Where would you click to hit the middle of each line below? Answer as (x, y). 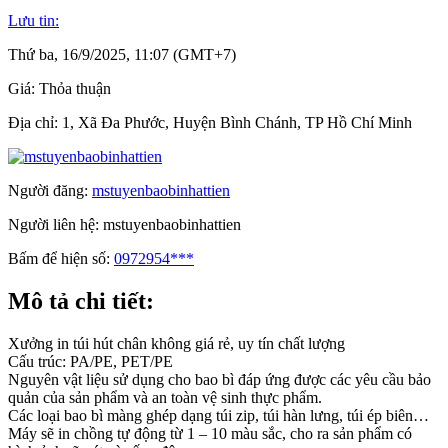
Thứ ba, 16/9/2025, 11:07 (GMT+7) (122, 54)
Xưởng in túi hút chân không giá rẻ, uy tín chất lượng (178, 343)
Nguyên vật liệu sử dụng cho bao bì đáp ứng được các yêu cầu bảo (219, 379)
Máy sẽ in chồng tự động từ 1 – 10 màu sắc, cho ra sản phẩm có (210, 433)
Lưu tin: (33, 20)
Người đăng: (50, 190)
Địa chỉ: (35, 122)
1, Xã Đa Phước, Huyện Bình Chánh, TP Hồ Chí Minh (237, 122)
